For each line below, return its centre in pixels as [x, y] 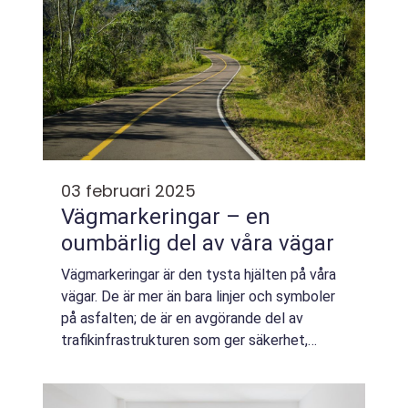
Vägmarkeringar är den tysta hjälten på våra [199, 275]
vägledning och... [113, 362]
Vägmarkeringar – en [166, 217]
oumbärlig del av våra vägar [198, 243]
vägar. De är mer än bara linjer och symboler [198, 296]
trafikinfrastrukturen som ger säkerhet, [184, 340]
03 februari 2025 [128, 191]
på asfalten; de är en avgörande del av [182, 318]
